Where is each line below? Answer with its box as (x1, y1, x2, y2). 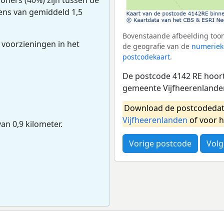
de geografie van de (122, 41, 191, 51)
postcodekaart (122, 51, 170, 61)
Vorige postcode (129, 137, 191, 149)
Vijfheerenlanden (122, 114, 187, 125)
